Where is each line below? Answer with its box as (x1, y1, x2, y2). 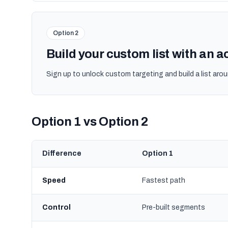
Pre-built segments (142, 204, 205, 211)
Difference (42, 150, 81, 157)
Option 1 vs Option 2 (32, 115, 149, 128)
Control (42, 204, 71, 211)
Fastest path (142, 177, 185, 184)
